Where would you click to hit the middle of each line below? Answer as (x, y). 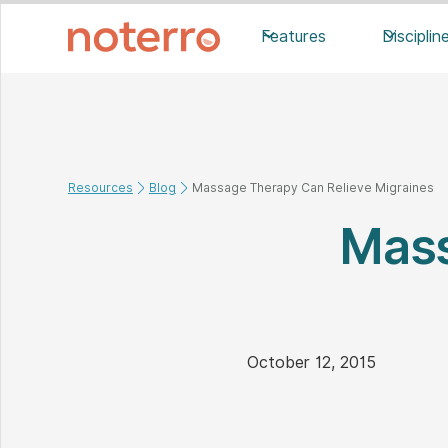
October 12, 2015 (311, 362)
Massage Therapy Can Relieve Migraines (312, 187)
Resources (100, 187)
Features (294, 36)
